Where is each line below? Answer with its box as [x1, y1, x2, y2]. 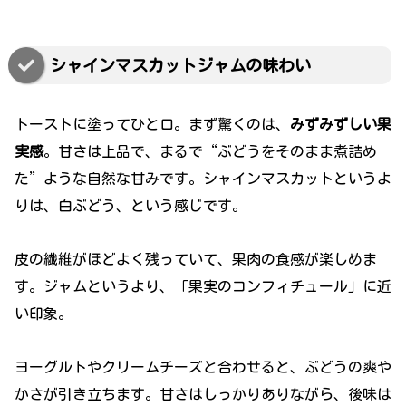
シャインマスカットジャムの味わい [50, 56, 311, 73]
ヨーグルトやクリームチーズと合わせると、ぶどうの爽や [14, 359, 391, 374]
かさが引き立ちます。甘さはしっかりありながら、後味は [14, 386, 391, 401]
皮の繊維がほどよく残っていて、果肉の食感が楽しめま [14, 251, 377, 266]
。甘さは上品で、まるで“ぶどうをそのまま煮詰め [43, 144, 377, 159]
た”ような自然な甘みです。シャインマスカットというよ [14, 171, 391, 187]
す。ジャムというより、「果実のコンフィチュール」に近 [14, 278, 391, 294]
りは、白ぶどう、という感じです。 [14, 198, 246, 214]
